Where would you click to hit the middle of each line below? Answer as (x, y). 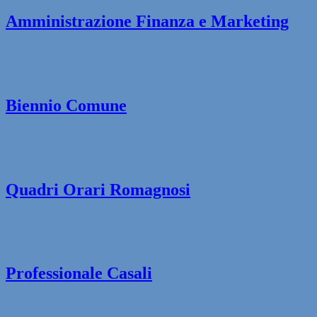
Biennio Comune (66, 105)
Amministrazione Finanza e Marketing (147, 21)
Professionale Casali (79, 273)
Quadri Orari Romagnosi (98, 189)
